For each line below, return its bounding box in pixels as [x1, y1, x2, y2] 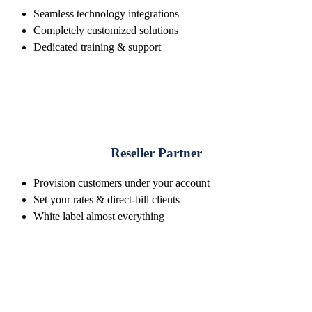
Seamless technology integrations [33, 8, 179, 20]
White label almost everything [33, 210, 164, 222]
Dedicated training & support [33, 41, 161, 54]
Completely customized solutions [33, 24, 178, 37]
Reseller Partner [110, 146, 202, 161]
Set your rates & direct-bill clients [33, 193, 180, 205]
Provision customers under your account [33, 176, 210, 189]
